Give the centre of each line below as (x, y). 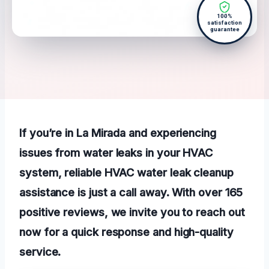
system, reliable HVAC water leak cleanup (126, 173)
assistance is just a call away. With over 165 (131, 192)
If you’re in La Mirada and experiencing (118, 133)
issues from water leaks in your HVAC (116, 153)
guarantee (225, 29)
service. (40, 252)
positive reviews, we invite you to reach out (132, 212)
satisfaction (225, 23)
